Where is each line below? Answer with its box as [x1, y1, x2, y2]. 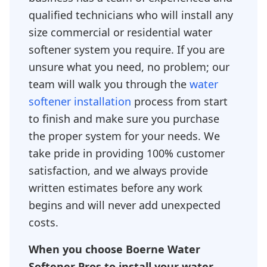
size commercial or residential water [29, 25, 212, 39]
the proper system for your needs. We [29, 129, 220, 143]
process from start [131, 94, 228, 108]
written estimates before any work [29, 181, 203, 195]
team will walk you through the [29, 77, 190, 91]
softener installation [29, 94, 131, 108]
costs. [29, 215, 58, 229]
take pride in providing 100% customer [29, 146, 225, 160]
